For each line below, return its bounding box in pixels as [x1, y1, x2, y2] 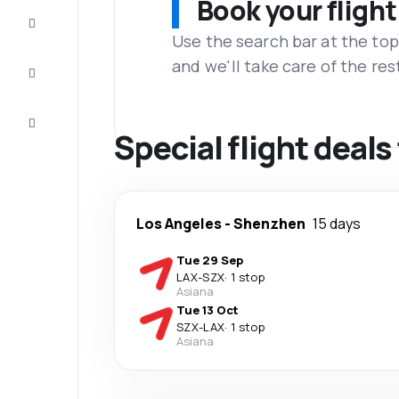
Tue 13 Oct [176, 302, 239, 318]
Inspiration [36, 60, 96, 76]
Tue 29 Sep [176, 252, 243, 268]
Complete [36, 10, 91, 26]
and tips [43, 74, 89, 90]
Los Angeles [136, 214, 222, 233]
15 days [313, 214, 361, 233]
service [43, 124, 85, 140]
